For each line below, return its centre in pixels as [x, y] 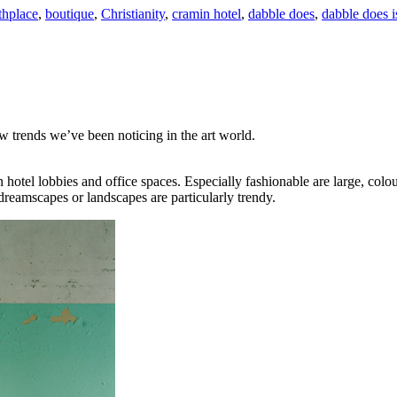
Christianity [133, 13]
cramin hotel [206, 13]
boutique [70, 13]
